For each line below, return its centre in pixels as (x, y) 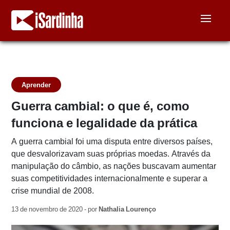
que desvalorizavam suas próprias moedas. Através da (111, 154)
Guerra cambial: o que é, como (101, 106)
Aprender (36, 85)
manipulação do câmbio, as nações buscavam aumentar (114, 166)
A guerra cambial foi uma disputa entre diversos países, (112, 141)
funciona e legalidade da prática (104, 123)
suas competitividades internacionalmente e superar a (110, 178)
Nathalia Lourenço (128, 209)
